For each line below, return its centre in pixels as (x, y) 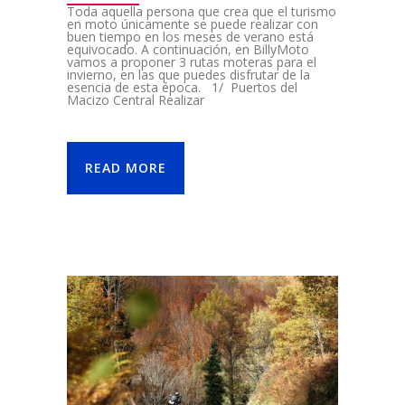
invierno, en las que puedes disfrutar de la (188, 75)
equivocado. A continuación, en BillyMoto (188, 50)
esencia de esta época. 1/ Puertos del (182, 88)
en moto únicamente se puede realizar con (193, 24)
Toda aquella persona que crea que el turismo (202, 12)
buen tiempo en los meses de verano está (190, 37)
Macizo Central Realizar (136, 100)
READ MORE (126, 168)
